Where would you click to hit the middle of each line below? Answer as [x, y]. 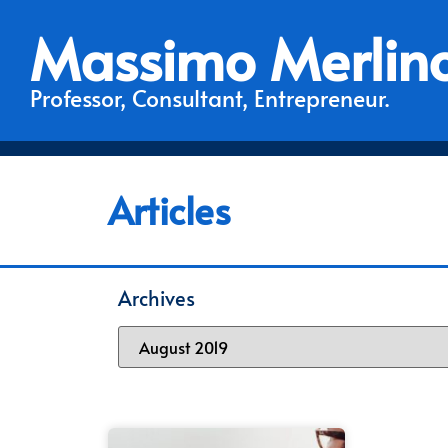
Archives [156, 298]
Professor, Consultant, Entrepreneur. [209, 97]
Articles [169, 209]
